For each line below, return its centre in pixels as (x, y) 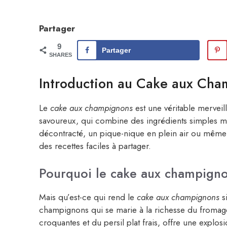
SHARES (61, 55)
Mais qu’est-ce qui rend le (88, 197)
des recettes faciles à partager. (95, 146)
